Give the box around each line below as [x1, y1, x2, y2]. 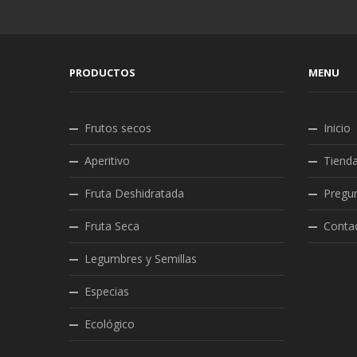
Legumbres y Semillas [84, 250, 197, 266]
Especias [84, 283, 129, 299]
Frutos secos [84, 120, 151, 135]
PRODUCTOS [69, 65, 135, 80]
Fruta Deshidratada [84, 185, 184, 201]
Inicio [324, 120, 351, 135]
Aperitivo [84, 152, 130, 168]
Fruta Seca [84, 218, 139, 233]
